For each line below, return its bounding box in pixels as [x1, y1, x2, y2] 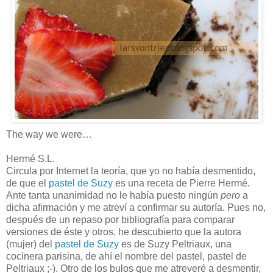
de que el [6, 177, 49, 188]
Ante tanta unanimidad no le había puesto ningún [6, 190, 221, 200]
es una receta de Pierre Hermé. [113, 177, 250, 188]
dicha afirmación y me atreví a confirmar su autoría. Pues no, [6, 202, 266, 213]
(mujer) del [6, 238, 55, 249]
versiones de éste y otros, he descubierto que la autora [6, 226, 241, 237]
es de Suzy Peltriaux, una [119, 238, 232, 249]
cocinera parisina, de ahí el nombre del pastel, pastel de [6, 250, 247, 261]
